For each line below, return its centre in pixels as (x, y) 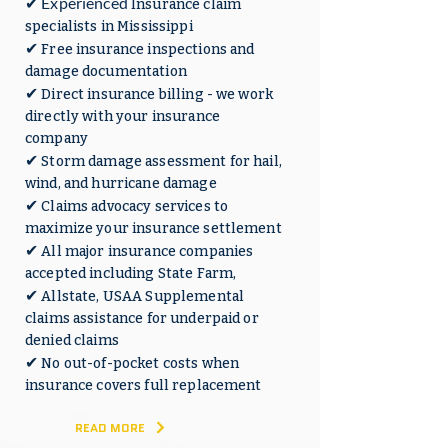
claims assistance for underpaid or (142, 318)
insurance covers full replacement (143, 385)
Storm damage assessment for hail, (161, 161)
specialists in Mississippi (109, 26)
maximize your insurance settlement (153, 228)
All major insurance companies (147, 251)
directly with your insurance (122, 116)
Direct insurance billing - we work (157, 94)
